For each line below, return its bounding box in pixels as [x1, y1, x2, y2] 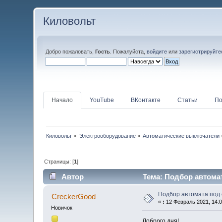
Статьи [177, 96, 198, 104]
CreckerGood [51, 192, 96, 201]
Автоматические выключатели [143, 132, 220, 139]
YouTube [90, 96, 114, 104]
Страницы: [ [44, 158, 74, 165]
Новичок [51, 205, 73, 211]
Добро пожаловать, [46, 49, 96, 55]
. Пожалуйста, [110, 49, 147, 55]
